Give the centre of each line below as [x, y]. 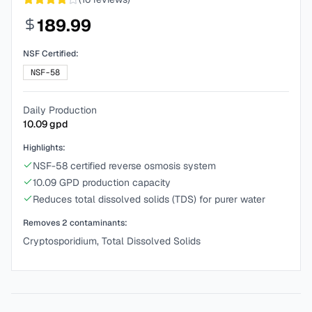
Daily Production [60, 110]
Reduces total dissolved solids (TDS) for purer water [149, 199]
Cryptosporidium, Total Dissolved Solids [112, 241]
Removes [42, 223]
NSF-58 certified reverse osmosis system [124, 166]
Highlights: [44, 148]
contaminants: [97, 223]
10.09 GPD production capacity [102, 182]
